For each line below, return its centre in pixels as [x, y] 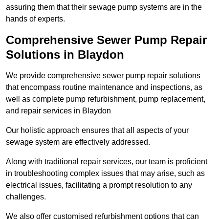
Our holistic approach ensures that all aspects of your [97, 131]
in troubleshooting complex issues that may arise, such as [105, 174]
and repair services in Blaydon [58, 111]
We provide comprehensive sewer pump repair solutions [103, 76]
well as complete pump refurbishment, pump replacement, [106, 99]
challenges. [26, 197]
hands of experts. [35, 19]
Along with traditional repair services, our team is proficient [107, 162]
